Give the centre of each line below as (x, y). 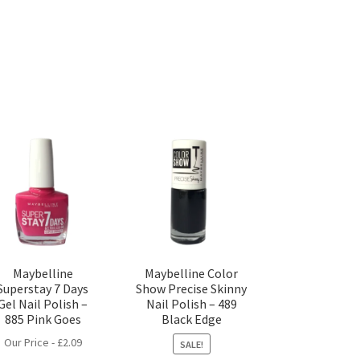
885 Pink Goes (43, 319)
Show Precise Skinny (192, 288)
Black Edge (191, 319)
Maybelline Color (192, 273)
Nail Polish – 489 (191, 303)
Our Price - (30, 343)
